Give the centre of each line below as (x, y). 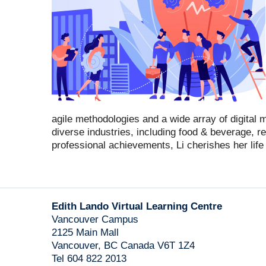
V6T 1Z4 (176, 246)
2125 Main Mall (85, 232)
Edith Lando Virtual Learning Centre (137, 206)
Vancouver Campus (95, 219)
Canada (137, 246)
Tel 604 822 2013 (89, 259)
